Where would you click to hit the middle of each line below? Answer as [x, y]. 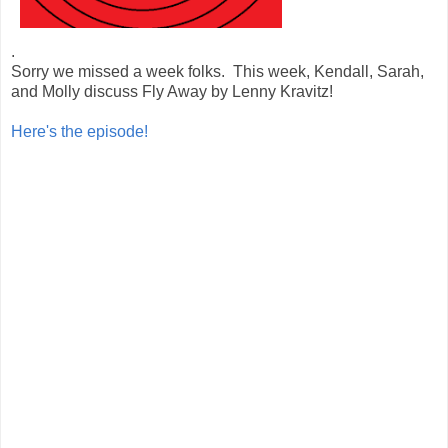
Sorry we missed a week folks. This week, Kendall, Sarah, [217, 71]
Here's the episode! [79, 131]
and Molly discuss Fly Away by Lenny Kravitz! [172, 91]
